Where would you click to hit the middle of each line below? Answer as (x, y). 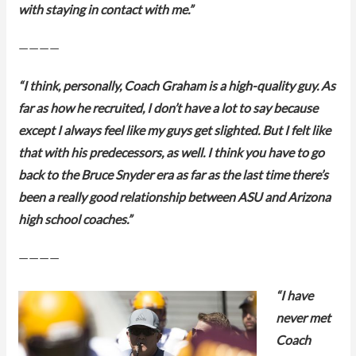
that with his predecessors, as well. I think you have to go (171, 154)
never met (303, 319)
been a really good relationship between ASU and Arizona (174, 198)
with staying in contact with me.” (105, 11)
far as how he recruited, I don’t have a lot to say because (168, 109)
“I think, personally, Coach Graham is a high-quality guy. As (176, 87)
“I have (294, 297)
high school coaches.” (75, 221)
